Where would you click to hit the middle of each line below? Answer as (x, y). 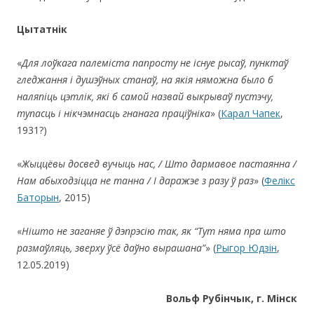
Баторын (38, 197)
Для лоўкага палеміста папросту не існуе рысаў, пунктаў (155, 62)
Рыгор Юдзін (246, 247)
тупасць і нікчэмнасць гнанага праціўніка (114, 113)
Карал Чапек (251, 113)
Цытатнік (42, 29)
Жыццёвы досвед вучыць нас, (90, 163)
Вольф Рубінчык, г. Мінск (232, 298)
